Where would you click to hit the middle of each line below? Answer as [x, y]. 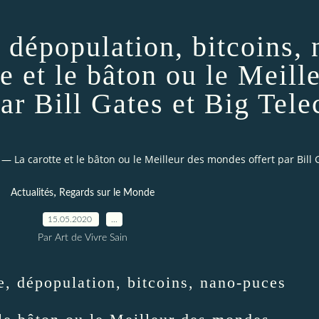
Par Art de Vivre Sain [82, 237]
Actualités [32, 193]
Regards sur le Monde [106, 193]
